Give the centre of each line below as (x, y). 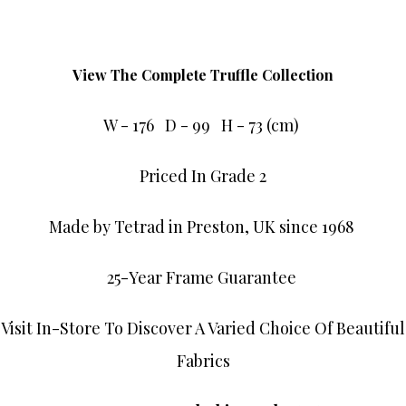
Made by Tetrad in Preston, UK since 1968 (203, 227)
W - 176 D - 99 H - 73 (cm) (203, 126)
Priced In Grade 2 (203, 176)
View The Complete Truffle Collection (203, 75)
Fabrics (203, 361)
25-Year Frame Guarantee (203, 278)
